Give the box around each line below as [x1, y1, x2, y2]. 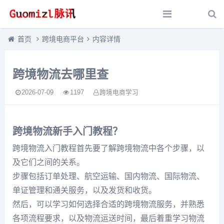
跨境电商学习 [99, 89, 138, 96]
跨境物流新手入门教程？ [12, 123, 122, 138]
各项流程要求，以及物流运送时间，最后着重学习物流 [12, 214, 204, 222]
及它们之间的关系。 [12, 158, 84, 166]
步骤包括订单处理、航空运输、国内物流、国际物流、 [12, 172, 204, 180]
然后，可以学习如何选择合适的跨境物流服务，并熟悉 [12, 200, 204, 208]
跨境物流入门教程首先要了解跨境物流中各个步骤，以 [12, 144, 204, 152]
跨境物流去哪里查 [12, 65, 108, 82]
